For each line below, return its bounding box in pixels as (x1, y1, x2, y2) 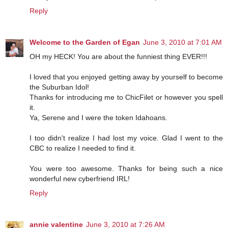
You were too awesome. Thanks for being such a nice (30, 164, 223, 173)
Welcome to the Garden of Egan (30, 38, 140, 46)
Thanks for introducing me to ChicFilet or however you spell (30, 93, 223, 101)
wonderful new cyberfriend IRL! (30, 174, 130, 183)
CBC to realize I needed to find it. (30, 144, 136, 152)
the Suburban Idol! (30, 82, 89, 91)
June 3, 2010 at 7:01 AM (143, 38, 222, 46)
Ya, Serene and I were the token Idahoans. (30, 113, 167, 122)
